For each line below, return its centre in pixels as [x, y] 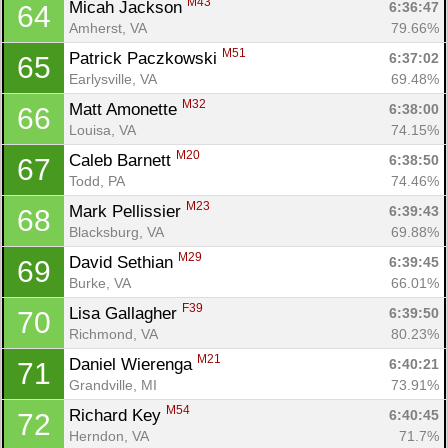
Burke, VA [100, 282]
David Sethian [123, 262]
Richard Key [117, 415]
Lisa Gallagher [125, 313]
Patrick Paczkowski [145, 58]
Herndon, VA [109, 435]
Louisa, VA [102, 129]
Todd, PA [97, 180]
